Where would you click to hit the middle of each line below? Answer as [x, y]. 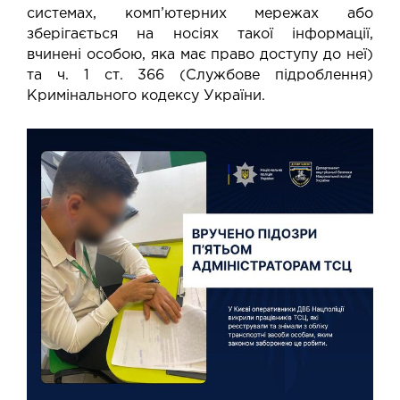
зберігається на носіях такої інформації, [200, 34]
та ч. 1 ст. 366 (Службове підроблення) [200, 75]
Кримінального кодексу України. [146, 96]
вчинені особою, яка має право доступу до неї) [200, 54]
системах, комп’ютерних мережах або [200, 13]
